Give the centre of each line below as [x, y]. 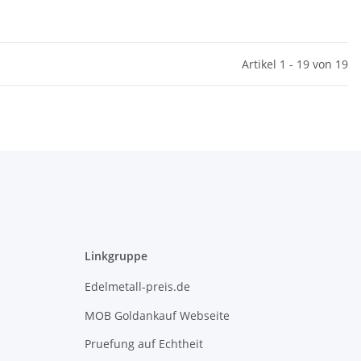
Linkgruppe [116, 256]
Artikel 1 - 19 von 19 [295, 64]
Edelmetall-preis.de [137, 287]
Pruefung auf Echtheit [143, 344]
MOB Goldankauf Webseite [157, 315]
